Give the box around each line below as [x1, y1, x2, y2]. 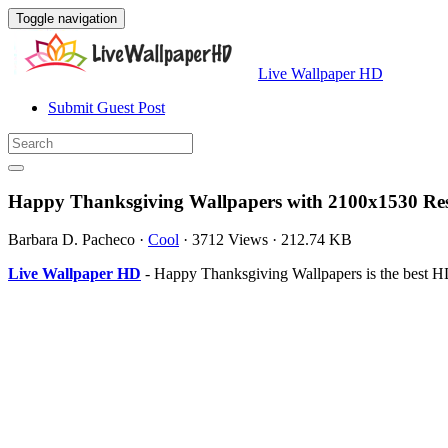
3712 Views [192, 231, 268, 249]
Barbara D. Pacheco [8, 231, 135, 249]
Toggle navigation [16, 11, 117, 26]
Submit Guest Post [48, 99, 165, 116]
